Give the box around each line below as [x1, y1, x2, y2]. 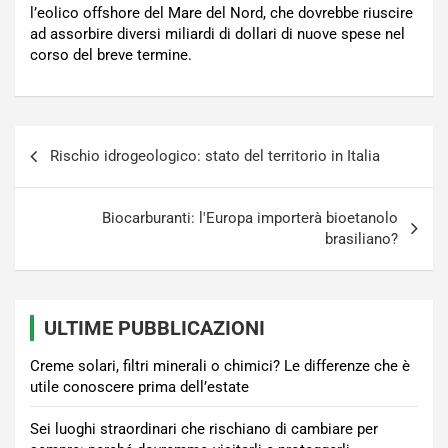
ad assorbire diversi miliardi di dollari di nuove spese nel [30, 25, 405, 44]
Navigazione [14, 126, 150, 156]
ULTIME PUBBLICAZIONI [44, 316, 265, 341]
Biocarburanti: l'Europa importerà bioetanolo [102, 209, 398, 228]
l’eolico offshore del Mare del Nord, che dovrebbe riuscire [30, 4, 413, 23]
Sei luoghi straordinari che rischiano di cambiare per [30, 420, 378, 439]
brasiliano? [325, 230, 398, 249]
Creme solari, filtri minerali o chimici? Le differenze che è [30, 357, 410, 376]
